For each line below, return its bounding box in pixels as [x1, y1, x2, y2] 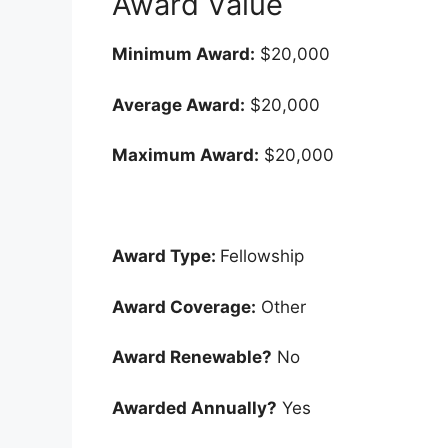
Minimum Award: [112, 44, 255, 65]
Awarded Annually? [112, 397, 277, 418]
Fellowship [220, 246, 304, 267]
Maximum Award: [112, 145, 259, 166]
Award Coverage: [112, 296, 256, 317]
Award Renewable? [112, 347, 272, 368]
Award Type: [112, 246, 220, 267]
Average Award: [112, 94, 245, 115]
